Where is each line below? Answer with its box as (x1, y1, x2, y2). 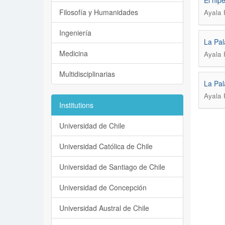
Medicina (59, 48, 88, 58)
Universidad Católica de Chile (59, 141, 153, 151)
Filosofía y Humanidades (59, 7, 138, 17)
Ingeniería (59, 28, 91, 38)
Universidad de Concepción (59, 182, 147, 192)
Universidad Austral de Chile (59, 203, 149, 213)
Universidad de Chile (59, 121, 125, 131)
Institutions (59, 100, 93, 110)
